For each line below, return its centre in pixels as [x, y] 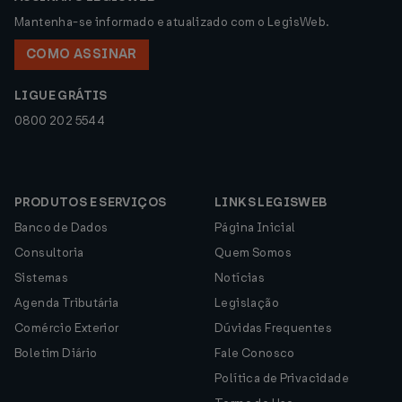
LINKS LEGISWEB [271, 202]
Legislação [247, 303]
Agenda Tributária [67, 303]
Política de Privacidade [282, 378]
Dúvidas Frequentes [274, 328]
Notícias [240, 278]
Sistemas [42, 278]
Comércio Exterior [67, 328]
